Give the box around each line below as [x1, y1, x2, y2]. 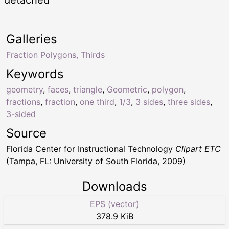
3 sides [135, 96, 163, 107]
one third [80, 96, 114, 107]
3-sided [6, 108, 36, 119]
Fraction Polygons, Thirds [6, 49, 105, 60]
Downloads [82, 178, 147, 194]
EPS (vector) [90, 198, 139, 209]
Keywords [6, 66, 64, 81]
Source [6, 125, 47, 141]
